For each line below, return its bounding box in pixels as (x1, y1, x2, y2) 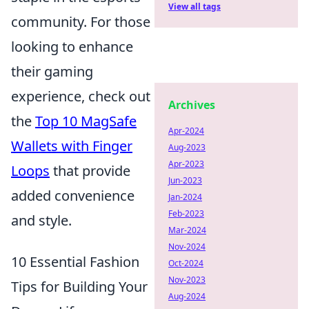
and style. (11, 210, 72, 230)
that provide (50, 161, 130, 180)
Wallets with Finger (11, 136, 132, 155)
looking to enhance (11, 37, 133, 56)
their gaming (11, 61, 93, 81)
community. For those (11, 12, 150, 31)
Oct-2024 (168, 257, 203, 269)
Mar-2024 (168, 224, 206, 236)
